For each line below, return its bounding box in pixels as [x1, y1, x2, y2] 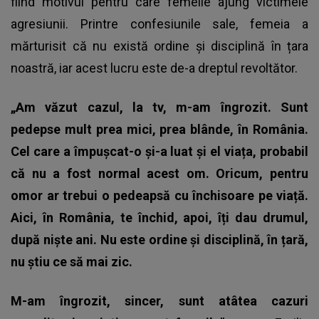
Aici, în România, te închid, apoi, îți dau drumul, [11, 209, 308, 225]
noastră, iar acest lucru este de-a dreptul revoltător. [11, 60, 298, 75]
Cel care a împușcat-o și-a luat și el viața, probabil [11, 143, 308, 159]
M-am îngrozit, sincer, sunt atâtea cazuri [11, 293, 308, 308]
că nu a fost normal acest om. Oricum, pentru [11, 165, 308, 181]
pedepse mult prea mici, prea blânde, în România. [11, 121, 308, 137]
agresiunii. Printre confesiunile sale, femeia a [11, 16, 308, 31]
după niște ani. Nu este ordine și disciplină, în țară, [11, 231, 308, 247]
